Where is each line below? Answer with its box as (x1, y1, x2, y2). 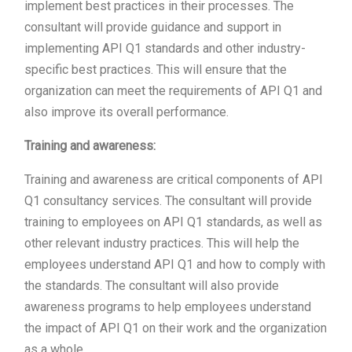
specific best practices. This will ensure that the (24, 61, 287, 77)
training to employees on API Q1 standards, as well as (24, 214, 322, 229)
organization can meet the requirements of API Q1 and (24, 82, 322, 98)
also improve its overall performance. (24, 104, 229, 119)
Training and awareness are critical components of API (24, 171, 323, 187)
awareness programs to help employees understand (24, 299, 311, 314)
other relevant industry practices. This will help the (24, 235, 299, 251)
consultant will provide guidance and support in (24, 19, 281, 35)
